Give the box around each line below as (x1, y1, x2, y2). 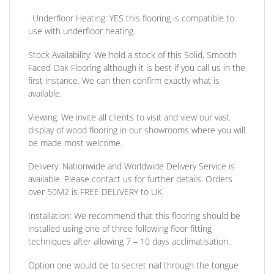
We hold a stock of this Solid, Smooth (92, 48, 237, 61)
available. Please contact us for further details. (28, 173, 206, 185)
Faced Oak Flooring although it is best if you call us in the (28, 61, 245, 73)
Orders (206, 173, 232, 185)
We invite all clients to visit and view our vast (59, 111, 230, 123)
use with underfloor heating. (28, 25, 135, 37)
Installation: (28, 209, 72, 221)
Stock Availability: (28, 48, 92, 61)
